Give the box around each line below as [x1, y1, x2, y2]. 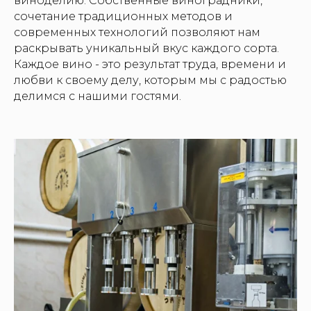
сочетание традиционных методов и [14, 9, 233, 23]
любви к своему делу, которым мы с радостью [14, 73, 287, 87]
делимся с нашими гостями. [14, 89, 181, 103]
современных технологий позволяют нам [14, 25, 260, 39]
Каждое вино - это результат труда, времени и [14, 57, 286, 71]
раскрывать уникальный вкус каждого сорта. [14, 41, 279, 55]
